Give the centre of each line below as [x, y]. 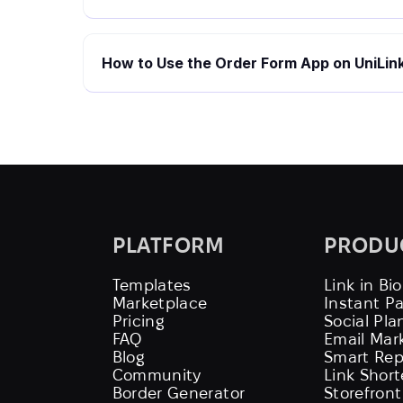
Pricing [139, 321]
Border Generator [179, 393]
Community [157, 375]
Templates [152, 285]
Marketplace [160, 303]
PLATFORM [168, 245]
